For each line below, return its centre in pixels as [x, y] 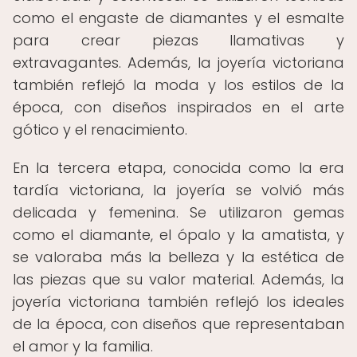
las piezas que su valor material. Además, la [178, 279]
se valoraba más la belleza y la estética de [178, 257]
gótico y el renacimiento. [100, 129]
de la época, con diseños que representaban [178, 324]
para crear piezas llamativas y [178, 40]
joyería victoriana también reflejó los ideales [178, 302]
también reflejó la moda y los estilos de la [178, 85]
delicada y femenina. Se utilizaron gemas [178, 212]
